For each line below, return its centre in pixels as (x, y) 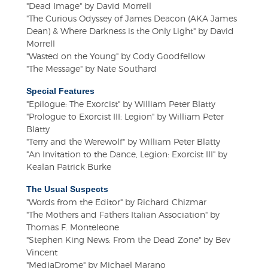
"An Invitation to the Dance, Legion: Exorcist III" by (127, 154)
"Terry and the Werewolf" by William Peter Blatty (123, 142)
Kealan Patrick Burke (69, 167)
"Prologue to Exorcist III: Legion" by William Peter (125, 117)
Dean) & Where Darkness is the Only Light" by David (130, 31)
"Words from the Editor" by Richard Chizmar (116, 202)
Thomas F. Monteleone (73, 227)
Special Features (60, 91)
